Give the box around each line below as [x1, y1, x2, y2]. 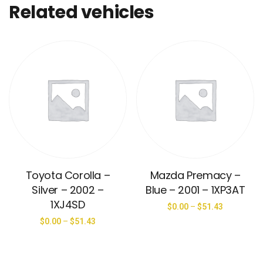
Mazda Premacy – [150, 167, 241, 183]
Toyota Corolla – [25, 167, 110, 183]
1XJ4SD [50, 197, 85, 212]
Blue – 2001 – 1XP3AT [146, 182, 245, 197]
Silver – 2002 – [32, 182, 104, 197]
